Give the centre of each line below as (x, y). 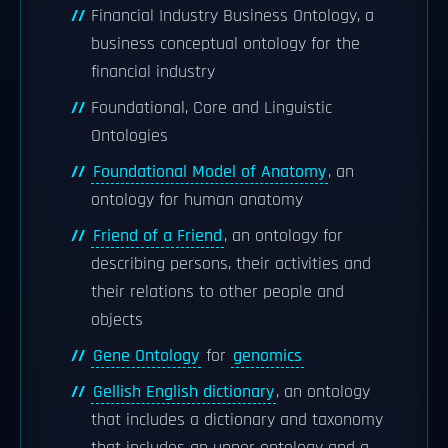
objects (117, 320)
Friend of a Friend (157, 236)
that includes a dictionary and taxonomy (237, 420)
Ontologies (129, 136)
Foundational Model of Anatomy (209, 172)
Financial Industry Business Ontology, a (232, 16)
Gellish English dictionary (183, 392)
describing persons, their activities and (231, 264)
